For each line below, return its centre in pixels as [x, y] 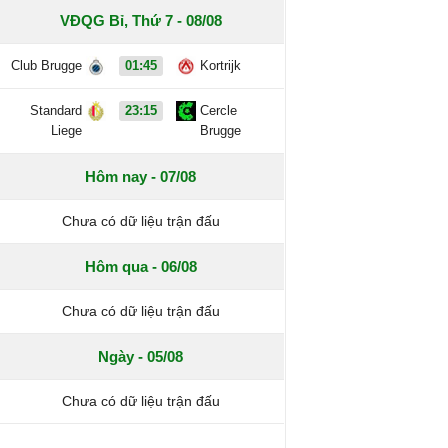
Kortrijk [221, 65]
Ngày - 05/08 [141, 356]
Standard [56, 110]
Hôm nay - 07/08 [141, 176]
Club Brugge [47, 65]
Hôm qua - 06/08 [140, 266]
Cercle [219, 110]
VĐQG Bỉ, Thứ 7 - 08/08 [140, 20]
